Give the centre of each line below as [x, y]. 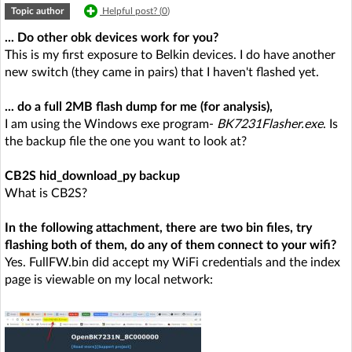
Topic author [37, 11]
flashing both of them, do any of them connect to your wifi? [170, 245]
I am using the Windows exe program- [111, 124]
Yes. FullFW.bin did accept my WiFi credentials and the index [172, 262]
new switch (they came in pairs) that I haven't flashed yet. [162, 72]
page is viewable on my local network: [109, 279]
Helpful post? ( [132, 11]
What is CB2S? [46, 193]
